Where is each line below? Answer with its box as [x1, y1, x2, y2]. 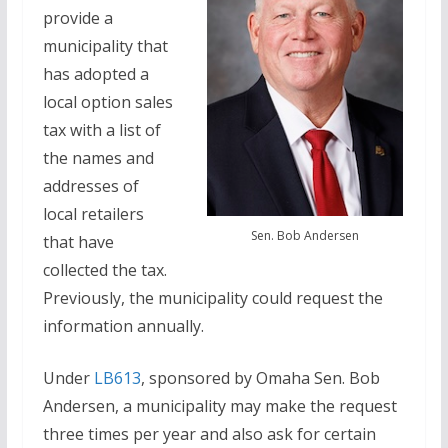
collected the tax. [42, 259, 167, 282]
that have [42, 231, 114, 254]
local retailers [42, 203, 144, 226]
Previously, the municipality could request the [42, 287, 383, 310]
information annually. [42, 315, 204, 338]
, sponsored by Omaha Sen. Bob [140, 367, 380, 390]
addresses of [42, 175, 139, 198]
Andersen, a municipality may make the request [42, 395, 397, 418]
